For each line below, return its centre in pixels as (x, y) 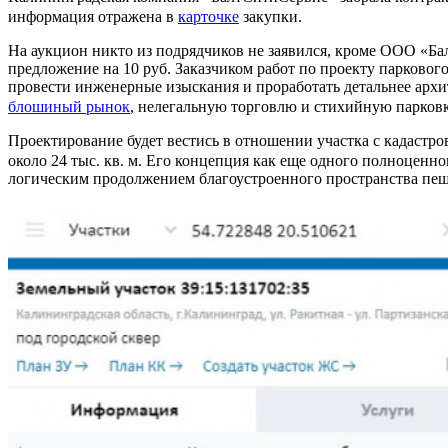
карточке (208, 16)
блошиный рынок (69, 106)
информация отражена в (93, 16)
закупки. (270, 16)
